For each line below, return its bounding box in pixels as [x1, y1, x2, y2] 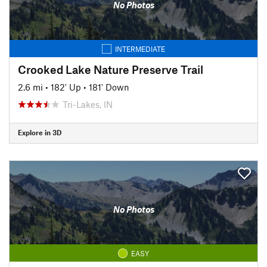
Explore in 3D [18, 128, 61, 136]
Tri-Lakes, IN [63, 98, 113, 110]
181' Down [89, 81, 129, 92]
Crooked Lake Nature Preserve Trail [18, 62, 203, 76]
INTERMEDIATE [115, 44, 165, 53]
